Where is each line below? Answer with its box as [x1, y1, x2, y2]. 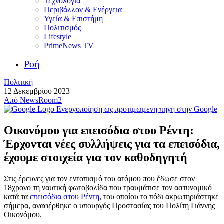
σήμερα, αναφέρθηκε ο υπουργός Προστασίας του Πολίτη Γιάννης [4, 201, 215, 210]
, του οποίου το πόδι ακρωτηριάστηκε [99, 192, 219, 201]
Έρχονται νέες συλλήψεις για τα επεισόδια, [4, 137, 220, 150]
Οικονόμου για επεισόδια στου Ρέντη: [4, 123, 194, 137]
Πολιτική [4, 78, 33, 86]
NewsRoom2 [20, 96, 62, 104]
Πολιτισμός [44, 23, 81, 32]
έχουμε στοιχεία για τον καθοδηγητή [4, 150, 187, 164]
